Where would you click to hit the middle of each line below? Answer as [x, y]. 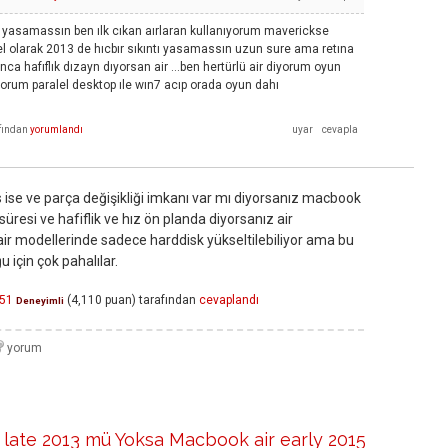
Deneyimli [40, 301]
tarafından [167, 300]
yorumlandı [56, 129]
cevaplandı [229, 300]
